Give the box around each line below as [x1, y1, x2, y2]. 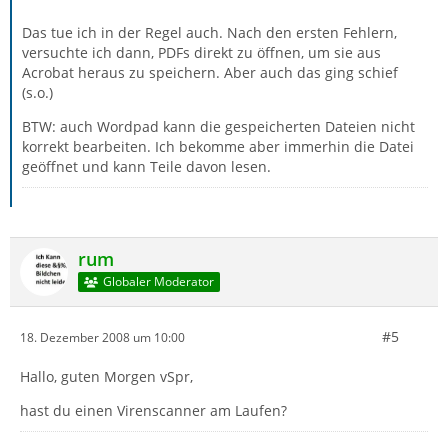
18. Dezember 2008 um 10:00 [20, 328, 185, 346]
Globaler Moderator [102, 273, 214, 291]
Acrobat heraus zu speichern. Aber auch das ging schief [22, 63, 398, 82]
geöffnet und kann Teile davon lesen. [22, 157, 271, 176]
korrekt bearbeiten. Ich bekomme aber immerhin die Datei [22, 137, 414, 156]
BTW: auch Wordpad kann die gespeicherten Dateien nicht [22, 117, 415, 136]
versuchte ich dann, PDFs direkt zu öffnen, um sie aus [22, 43, 381, 62]
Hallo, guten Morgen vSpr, [20, 367, 193, 386]
